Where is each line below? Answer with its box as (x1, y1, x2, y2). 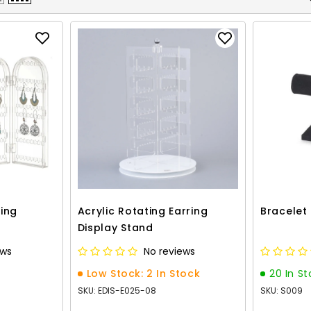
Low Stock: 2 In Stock (86, 267, 201, 281)
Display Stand (77, 221, 153, 235)
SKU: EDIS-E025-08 (77, 285, 156, 297)
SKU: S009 (260, 285, 303, 297)
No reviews (143, 244, 195, 259)
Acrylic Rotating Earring (77, 204, 208, 219)
